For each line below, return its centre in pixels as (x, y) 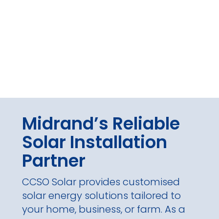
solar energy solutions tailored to (101, 195)
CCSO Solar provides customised (101, 182)
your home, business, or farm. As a (103, 209)
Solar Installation (94, 142)
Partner (54, 160)
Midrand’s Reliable (101, 123)
